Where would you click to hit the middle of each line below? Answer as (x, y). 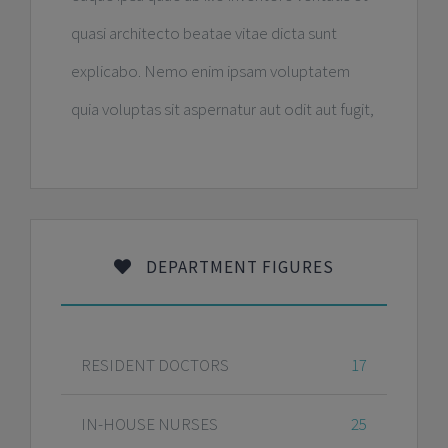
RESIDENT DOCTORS (154, 364)
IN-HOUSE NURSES (149, 423)
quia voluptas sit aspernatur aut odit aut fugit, (222, 108)
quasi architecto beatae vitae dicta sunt (203, 32)
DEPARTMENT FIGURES (238, 266)
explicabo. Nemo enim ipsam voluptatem (210, 70)
